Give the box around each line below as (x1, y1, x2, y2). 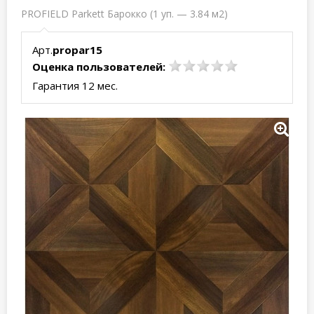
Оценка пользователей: (32, 60, 165, 74)
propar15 (53, 43, 102, 57)
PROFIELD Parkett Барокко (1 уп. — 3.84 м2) (21, 7, 228, 20)
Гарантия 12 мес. (32, 78, 118, 93)
